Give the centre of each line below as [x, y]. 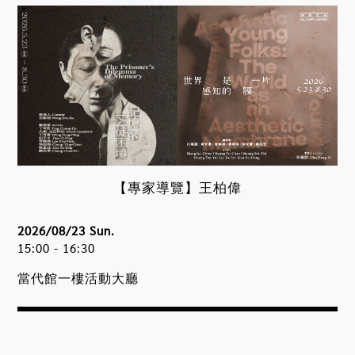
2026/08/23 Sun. [67, 230]
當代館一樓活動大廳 [78, 277]
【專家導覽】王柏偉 [177, 187]
